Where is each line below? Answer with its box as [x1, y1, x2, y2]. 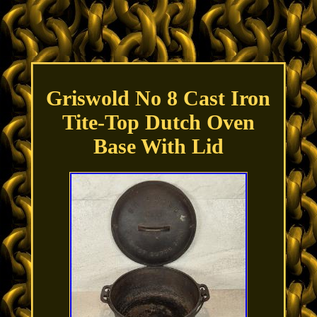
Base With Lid [93, 134, 224, 158]
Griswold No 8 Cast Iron [46, 86, 271, 110]
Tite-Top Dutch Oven [62, 110, 255, 134]
